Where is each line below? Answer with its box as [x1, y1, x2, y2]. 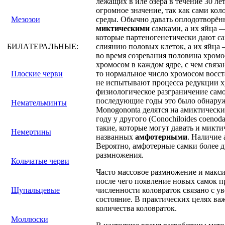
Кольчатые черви [11, 157, 69, 165]
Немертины [11, 128, 51, 136]
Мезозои [11, 15, 40, 24]
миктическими [96, 24, 150, 33]
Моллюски [11, 215, 48, 223]
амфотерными [135, 133, 187, 141]
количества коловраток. [96, 204, 177, 212]
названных [96, 133, 135, 141]
